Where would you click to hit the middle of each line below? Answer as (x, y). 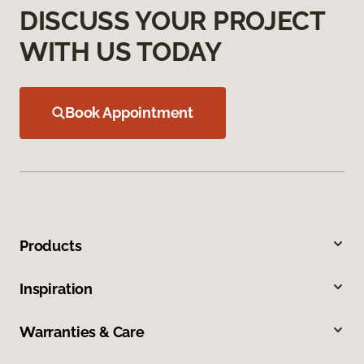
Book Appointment (130, 113)
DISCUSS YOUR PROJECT (172, 21)
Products (51, 246)
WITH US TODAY (121, 52)
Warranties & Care (82, 332)
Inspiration (56, 289)
